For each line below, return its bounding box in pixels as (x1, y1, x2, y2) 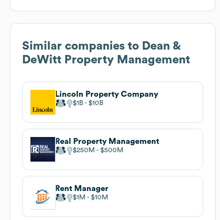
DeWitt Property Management (22, 54, 190, 66)
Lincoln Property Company (55, 90, 158, 98)
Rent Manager (55, 184, 109, 192)
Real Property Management (55, 137, 159, 145)
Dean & (142, 40, 180, 52)
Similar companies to (22, 40, 142, 52)
